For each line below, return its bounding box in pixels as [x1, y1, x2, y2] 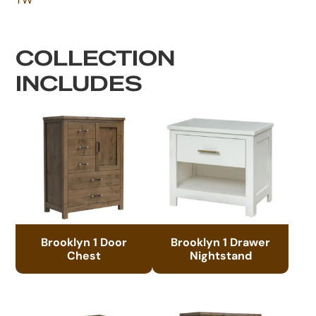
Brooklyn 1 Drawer [171, 234, 271, 249]
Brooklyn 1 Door [41, 234, 128, 249]
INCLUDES [16, 70, 143, 97]
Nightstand [189, 248, 252, 262]
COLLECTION [16, 44, 176, 72]
